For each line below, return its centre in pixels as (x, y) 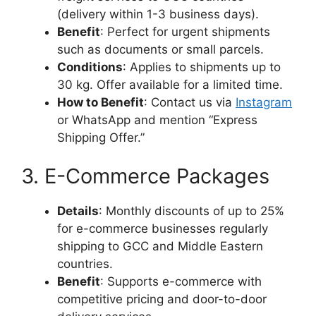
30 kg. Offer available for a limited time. (170, 84)
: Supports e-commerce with (181, 281)
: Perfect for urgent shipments (185, 31)
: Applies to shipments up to (202, 67)
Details (78, 211)
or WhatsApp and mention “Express (157, 120)
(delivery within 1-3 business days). (158, 14)
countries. (85, 264)
